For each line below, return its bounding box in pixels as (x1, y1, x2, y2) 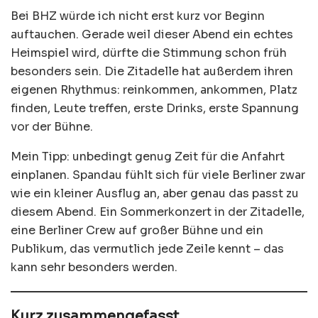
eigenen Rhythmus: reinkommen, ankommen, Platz (11, 82, 297, 98)
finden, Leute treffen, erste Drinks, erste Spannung (11, 101, 299, 116)
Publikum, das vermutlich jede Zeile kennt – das (11, 241, 284, 257)
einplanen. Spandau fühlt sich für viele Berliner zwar (11, 168, 305, 183)
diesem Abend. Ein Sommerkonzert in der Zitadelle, (11, 204, 305, 220)
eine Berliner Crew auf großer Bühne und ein (11, 223, 263, 238)
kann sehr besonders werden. (11, 260, 177, 275)
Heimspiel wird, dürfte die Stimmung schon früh (11, 45, 287, 61)
